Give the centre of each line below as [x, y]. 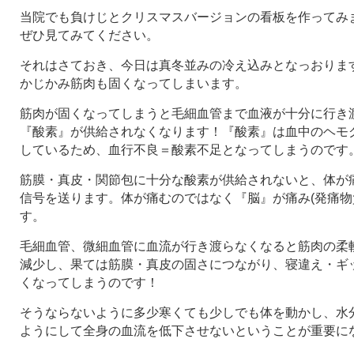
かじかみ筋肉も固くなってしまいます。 [134, 83]
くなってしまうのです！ [89, 282]
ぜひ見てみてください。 [89, 35]
